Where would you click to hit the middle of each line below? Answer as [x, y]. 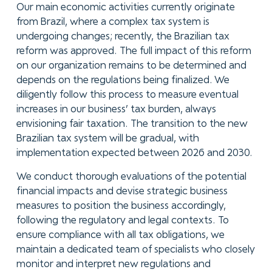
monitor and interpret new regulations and [113, 265]
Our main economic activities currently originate [125, 7]
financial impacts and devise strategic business [122, 192]
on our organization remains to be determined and [131, 66]
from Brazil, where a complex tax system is [113, 22]
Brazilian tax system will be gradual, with [107, 138]
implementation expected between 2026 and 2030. [134, 153]
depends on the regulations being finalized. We [123, 80]
